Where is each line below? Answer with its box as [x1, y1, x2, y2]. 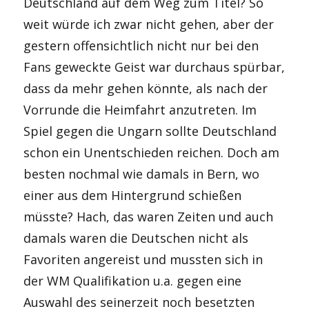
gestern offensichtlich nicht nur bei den [23, 37, 259, 54]
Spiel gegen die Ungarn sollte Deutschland [23, 123, 277, 139]
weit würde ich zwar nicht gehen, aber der [23, 16, 275, 32]
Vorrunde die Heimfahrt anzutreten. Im [23, 101, 257, 118]
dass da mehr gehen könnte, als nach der [23, 80, 268, 97]
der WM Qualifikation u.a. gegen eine [23, 272, 242, 289]
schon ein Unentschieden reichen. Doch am [23, 144, 280, 161]
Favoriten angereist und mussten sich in [23, 251, 263, 268]
